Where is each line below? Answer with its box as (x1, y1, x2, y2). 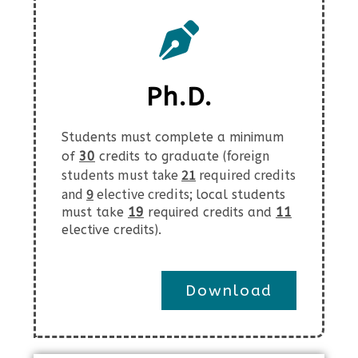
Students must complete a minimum (62, 129, 284, 145)
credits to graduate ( (99, 149, 227, 164)
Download (185, 281, 272, 300)
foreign (227, 145, 269, 165)
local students (196, 187, 285, 202)
